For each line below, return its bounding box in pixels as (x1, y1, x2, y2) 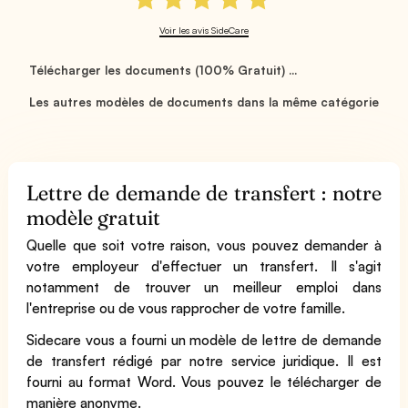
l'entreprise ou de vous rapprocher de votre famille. (26, 299, 346, 317)
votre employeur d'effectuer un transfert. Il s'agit (26, 257, 382, 275)
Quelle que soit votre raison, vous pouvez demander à (26, 236, 382, 254)
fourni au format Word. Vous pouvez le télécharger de (26, 372, 382, 391)
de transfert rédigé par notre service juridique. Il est (26, 352, 382, 370)
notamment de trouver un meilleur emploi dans (26, 278, 382, 296)
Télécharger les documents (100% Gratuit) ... (28, 63, 298, 77)
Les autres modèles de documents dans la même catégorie (28, 95, 380, 109)
